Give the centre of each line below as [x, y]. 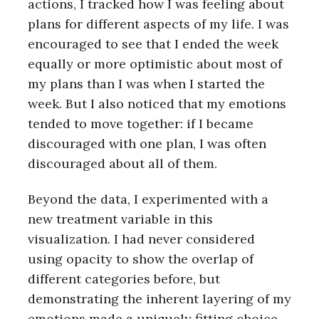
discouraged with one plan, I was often [147, 143]
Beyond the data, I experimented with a [148, 199]
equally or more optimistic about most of [155, 63]
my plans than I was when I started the [146, 83]
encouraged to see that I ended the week [153, 43]
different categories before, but [124, 279]
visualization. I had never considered [141, 239]
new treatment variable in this [120, 219]
